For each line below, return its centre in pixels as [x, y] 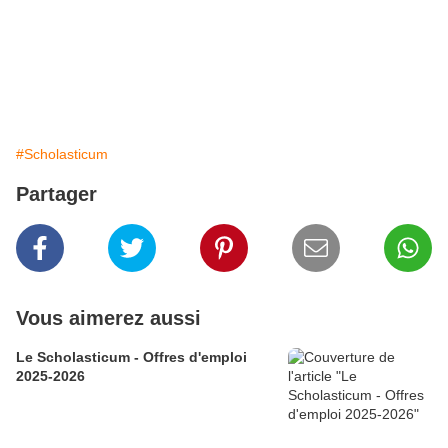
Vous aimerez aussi [108, 318]
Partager [56, 194]
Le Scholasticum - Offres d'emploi [131, 357]
